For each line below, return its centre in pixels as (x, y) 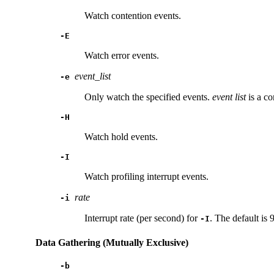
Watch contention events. (133, 16)
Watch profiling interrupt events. (146, 177)
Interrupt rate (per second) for (142, 218)
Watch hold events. (121, 137)
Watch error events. (122, 56)
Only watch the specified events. (148, 97)
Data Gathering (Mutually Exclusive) (112, 242)
